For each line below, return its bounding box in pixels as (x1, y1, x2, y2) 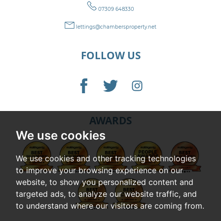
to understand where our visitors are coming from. (16, 201, 204, 211)
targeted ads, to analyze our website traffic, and (16, 189, 197, 199)
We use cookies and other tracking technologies (16, 153, 196, 163)
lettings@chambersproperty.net (74, 24, 156, 31)
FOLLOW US (80, 48, 141, 63)
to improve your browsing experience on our (16, 165, 183, 175)
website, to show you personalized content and (16, 177, 193, 187)
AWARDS (89, 113, 132, 127)
